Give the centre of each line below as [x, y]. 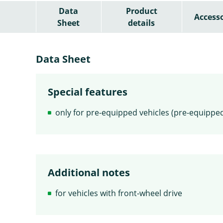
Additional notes [89, 172]
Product [141, 11]
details [142, 23]
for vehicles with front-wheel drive [119, 193]
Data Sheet [63, 59]
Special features [88, 92]
